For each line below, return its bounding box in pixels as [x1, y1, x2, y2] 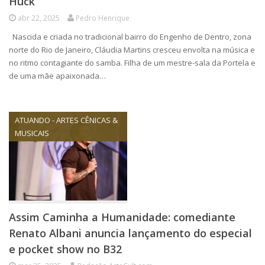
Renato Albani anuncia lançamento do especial [9, 226, 252, 240]
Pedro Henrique [76, 13, 130, 23]
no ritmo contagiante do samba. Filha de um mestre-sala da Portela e [9, 57, 256, 68]
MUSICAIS [15, 128, 49, 138]
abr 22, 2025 [18, 13, 60, 23]
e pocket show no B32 [9, 242, 122, 256]
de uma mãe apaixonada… [9, 70, 106, 81]
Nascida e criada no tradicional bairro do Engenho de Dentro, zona [9, 31, 251, 42]
